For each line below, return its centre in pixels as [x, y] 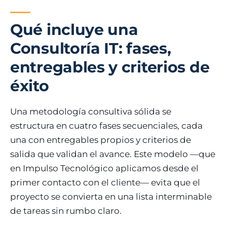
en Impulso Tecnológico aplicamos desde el [104, 168]
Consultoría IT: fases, [91, 48]
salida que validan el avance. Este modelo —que [113, 154]
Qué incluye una [74, 29]
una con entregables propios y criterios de [101, 140]
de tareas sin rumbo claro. [66, 211]
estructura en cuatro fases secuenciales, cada [106, 125]
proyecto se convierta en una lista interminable [111, 196]
